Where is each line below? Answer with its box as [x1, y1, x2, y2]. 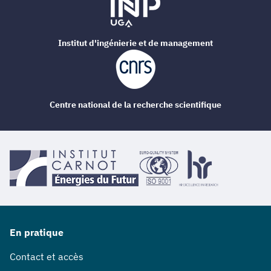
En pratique [10, 226, 64, 238]
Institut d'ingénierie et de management [58, 37, 213, 48]
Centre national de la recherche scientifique [50, 99, 221, 110]
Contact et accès [10, 250, 83, 263]
